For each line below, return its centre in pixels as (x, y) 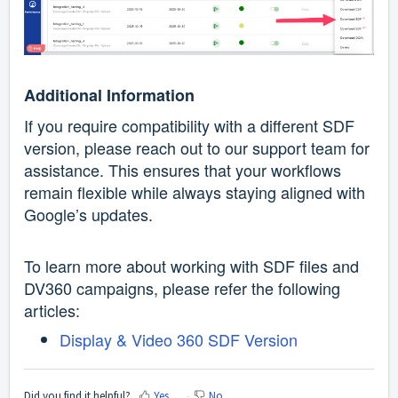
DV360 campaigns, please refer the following (182, 288)
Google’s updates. (88, 215)
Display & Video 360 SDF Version (179, 340)
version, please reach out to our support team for (197, 148)
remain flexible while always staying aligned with (195, 192)
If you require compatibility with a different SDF (189, 126)
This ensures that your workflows (225, 170)
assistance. (66, 170)
